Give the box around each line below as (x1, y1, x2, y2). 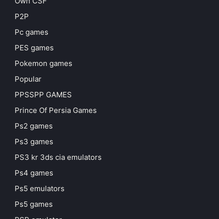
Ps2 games (15, 121, 53, 131)
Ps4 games (15, 168, 53, 178)
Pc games (15, 27, 48, 37)
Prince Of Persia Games (15, 106, 97, 115)
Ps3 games (15, 137, 53, 147)
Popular (15, 74, 42, 84)
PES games (15, 43, 54, 53)
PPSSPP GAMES (15, 90, 72, 100)
